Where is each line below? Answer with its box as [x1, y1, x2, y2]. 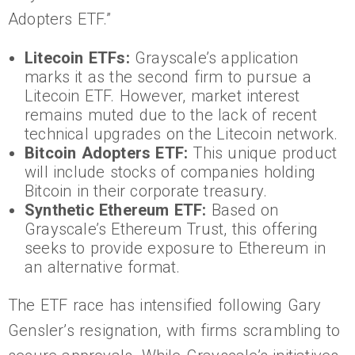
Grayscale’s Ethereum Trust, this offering [25, 219, 319, 239]
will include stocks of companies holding [25, 162, 316, 182]
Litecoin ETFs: [25, 48, 130, 68]
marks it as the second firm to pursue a [25, 67, 311, 87]
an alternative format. [25, 258, 181, 277]
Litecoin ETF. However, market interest [25, 86, 300, 106]
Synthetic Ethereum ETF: [25, 200, 207, 220]
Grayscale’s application [129, 48, 299, 68]
